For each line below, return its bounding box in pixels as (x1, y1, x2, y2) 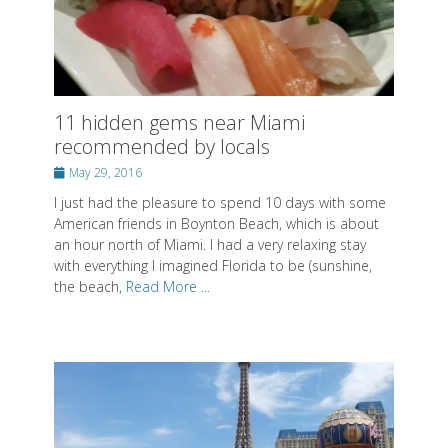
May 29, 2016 (69, 163, 142, 181)
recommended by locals (54, 132, 270, 160)
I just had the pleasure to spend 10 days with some (54, 192, 386, 212)
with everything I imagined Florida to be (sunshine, (54, 255, 372, 275)
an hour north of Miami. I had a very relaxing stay (54, 234, 366, 254)
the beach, (54, 276, 126, 296)
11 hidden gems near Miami (54, 108, 305, 136)
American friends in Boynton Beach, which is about (54, 213, 379, 233)
